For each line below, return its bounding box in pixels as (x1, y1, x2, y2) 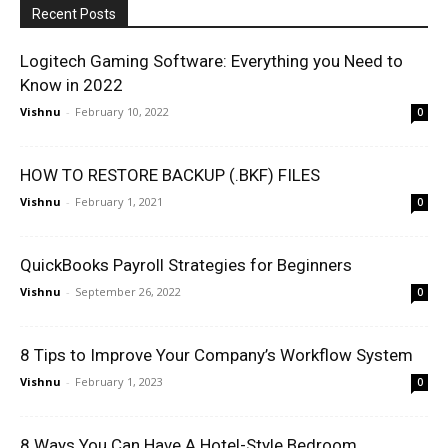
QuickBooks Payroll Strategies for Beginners (20, 254, 352, 275)
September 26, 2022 (75, 283, 181, 299)
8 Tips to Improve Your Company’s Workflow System (20, 344, 413, 365)
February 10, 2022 (75, 103, 169, 119)
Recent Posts (32, 5, 116, 22)
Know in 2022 (20, 74, 123, 95)
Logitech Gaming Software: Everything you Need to (20, 50, 403, 71)
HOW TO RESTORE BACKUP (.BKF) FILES (20, 164, 320, 185)
